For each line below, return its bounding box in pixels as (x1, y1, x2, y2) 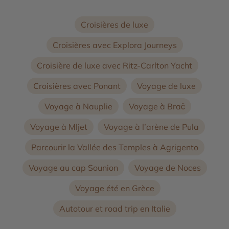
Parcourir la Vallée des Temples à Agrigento (31, 142, 198, 152)
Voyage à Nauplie (44, 101, 112, 111)
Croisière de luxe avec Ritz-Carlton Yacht (37, 60, 192, 71)
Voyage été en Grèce (75, 182, 154, 193)
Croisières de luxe (81, 19, 148, 30)
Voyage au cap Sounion (28, 162, 118, 173)
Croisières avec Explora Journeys (52, 39, 177, 50)
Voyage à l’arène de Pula (104, 121, 199, 132)
